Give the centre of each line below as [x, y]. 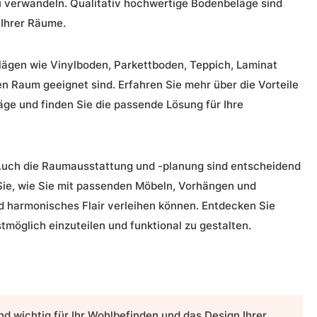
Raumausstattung [87, 166]
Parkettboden [149, 64]
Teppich [210, 64]
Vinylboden [79, 64]
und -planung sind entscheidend [217, 166]
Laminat [257, 64]
